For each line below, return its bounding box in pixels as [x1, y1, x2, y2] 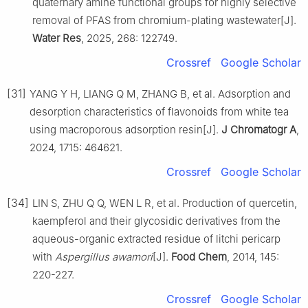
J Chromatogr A [221, 122, 296, 136]
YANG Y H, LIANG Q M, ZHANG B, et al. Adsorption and [30, 87, 291, 100]
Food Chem [171, 250, 227, 263]
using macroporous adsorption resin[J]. [30, 122, 221, 136]
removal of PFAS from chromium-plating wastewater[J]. [32, 13, 296, 27]
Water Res [32, 31, 81, 45]
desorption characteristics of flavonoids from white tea [30, 104, 289, 118]
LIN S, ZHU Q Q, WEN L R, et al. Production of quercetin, [32, 196, 297, 210]
